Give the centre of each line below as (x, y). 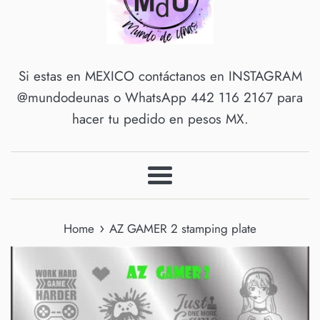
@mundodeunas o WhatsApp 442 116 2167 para (160, 98)
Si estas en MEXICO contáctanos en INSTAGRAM (160, 76)
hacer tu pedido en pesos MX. (160, 119)
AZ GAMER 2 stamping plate (183, 229)
